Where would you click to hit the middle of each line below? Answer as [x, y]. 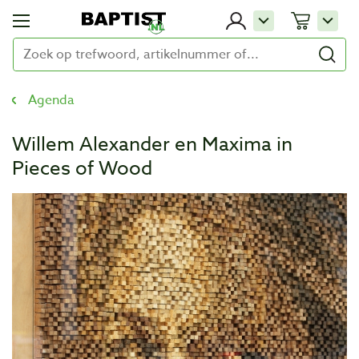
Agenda [51, 100]
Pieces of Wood [82, 169]
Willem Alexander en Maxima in [152, 145]
